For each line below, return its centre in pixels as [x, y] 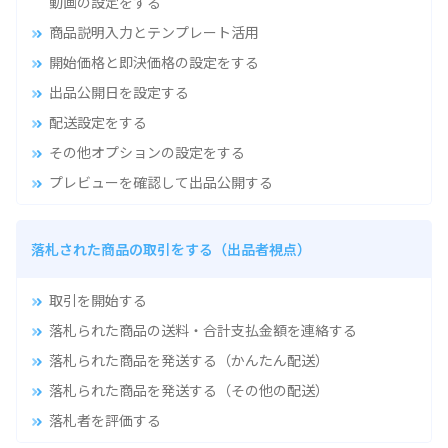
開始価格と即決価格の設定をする [153, 61]
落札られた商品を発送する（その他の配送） [188, 389]
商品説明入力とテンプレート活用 [153, 31]
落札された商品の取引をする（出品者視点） [171, 248]
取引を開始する [97, 299]
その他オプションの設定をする [146, 151]
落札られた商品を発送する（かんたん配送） [188, 359]
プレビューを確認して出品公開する [160, 181]
